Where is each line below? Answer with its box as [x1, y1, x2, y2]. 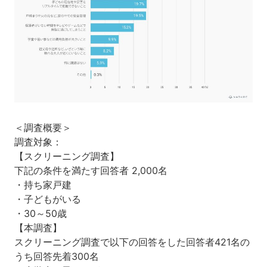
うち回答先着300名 [14, 250, 99, 263]
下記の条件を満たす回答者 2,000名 [14, 164, 167, 177]
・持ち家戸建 [14, 179, 72, 191]
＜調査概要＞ [14, 122, 72, 134]
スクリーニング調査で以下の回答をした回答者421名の [14, 236, 250, 249]
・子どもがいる [14, 193, 81, 206]
